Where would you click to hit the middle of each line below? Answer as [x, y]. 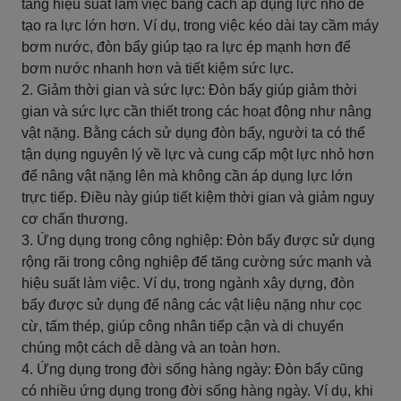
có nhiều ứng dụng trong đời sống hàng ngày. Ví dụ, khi [197, 391]
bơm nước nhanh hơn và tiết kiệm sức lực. [158, 68]
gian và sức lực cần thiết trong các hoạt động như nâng [196, 111]
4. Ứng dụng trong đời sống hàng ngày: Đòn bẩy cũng [192, 369]
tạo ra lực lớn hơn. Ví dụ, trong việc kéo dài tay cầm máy [200, 26]
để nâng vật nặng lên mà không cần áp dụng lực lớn [187, 176]
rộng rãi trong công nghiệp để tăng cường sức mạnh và [196, 262]
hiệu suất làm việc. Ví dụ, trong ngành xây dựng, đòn [188, 283]
